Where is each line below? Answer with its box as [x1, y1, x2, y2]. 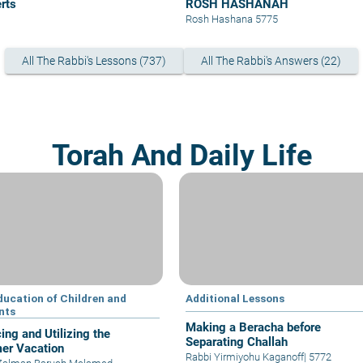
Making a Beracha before [185, 320, 321, 335]
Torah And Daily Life [51, 138, 312, 173]
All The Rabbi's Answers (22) [200, 53, 341, 67]
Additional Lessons [185, 292, 284, 305]
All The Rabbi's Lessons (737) [22, 53, 167, 67]
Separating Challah [185, 335, 288, 350]
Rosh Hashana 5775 [185, 12, 278, 25]
